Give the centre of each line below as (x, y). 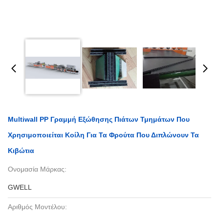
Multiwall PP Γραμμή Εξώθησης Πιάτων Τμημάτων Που (99, 119)
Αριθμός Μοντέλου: (37, 207)
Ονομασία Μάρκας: (37, 169)
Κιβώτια (21, 151)
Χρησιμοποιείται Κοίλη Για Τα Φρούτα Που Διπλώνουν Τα (103, 135)
